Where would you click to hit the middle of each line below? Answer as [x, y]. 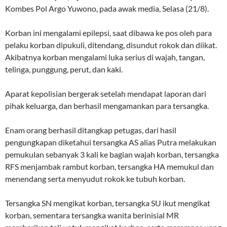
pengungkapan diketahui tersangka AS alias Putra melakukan [111, 142]
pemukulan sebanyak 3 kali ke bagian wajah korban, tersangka [112, 155]
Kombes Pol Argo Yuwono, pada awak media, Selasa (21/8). [107, 9]
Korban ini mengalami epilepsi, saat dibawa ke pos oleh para [108, 33]
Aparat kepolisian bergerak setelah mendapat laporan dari [106, 94]
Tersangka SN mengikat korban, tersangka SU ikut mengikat [108, 203]
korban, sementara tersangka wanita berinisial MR [92, 215]
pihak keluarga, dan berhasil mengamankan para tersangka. [107, 106]
